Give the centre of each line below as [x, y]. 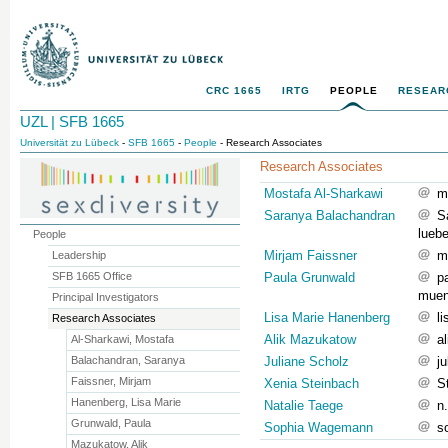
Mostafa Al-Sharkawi [323, 193]
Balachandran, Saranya [128, 360]
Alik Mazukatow [310, 339]
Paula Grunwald [309, 277]
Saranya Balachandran [329, 215]
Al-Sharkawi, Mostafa [123, 339]
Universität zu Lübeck [69, 142]
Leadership [78, 255]
